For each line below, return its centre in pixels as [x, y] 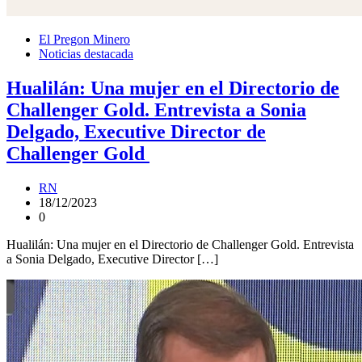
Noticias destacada [86, 54]
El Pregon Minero [84, 40]
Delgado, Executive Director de [136, 132]
